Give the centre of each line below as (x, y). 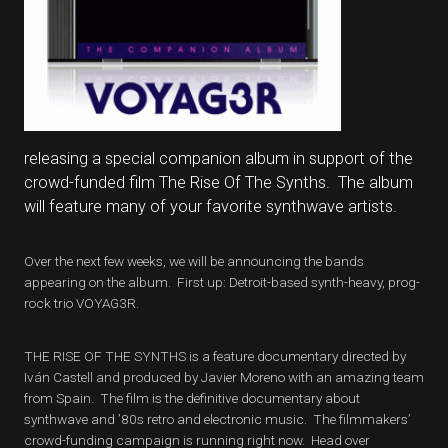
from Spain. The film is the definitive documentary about (192, 398)
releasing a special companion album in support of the (218, 158)
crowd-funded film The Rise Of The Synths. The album (218, 182)
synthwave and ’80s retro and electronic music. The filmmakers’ (217, 419)
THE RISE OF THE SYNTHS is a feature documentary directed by (215, 356)
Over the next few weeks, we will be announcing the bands (194, 261)
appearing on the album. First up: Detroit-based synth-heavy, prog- (222, 282)
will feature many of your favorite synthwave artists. (210, 206)
